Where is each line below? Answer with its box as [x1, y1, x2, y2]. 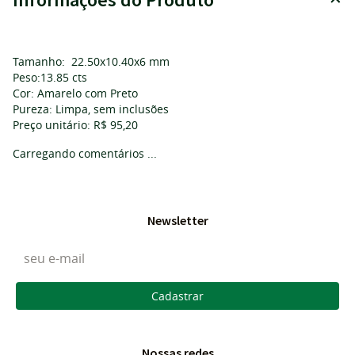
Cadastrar [151, 288, 204, 303]
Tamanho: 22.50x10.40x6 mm [13, 54, 170, 69]
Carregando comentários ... [13, 146, 157, 161]
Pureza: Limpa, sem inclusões [13, 101, 169, 116]
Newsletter [147, 212, 208, 228]
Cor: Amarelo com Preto [13, 86, 138, 101]
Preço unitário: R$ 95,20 [13, 117, 138, 132]
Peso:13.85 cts [13, 70, 87, 85]
